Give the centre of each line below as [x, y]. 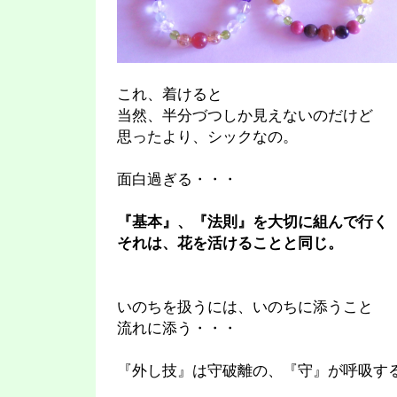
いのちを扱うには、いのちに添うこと [245, 307]
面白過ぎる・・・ [177, 179]
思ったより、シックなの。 [207, 137]
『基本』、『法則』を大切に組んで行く [253, 222]
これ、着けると [170, 94]
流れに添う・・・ [177, 328]
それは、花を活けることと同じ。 [230, 243]
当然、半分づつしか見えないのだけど [245, 116]
